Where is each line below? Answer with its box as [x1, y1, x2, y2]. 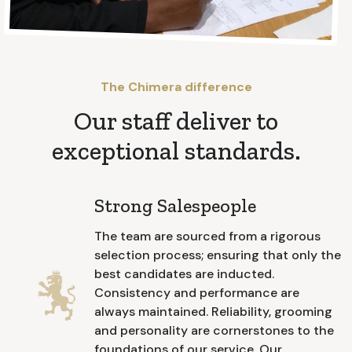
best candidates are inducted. [94, 265, 274, 282]
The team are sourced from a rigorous [94, 227, 321, 244]
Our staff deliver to [74, 105, 278, 136]
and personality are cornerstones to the [94, 321, 334, 339]
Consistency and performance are [94, 284, 299, 301]
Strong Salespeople [94, 193, 256, 217]
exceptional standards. [51, 135, 301, 166]
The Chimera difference [100, 78, 252, 95]
